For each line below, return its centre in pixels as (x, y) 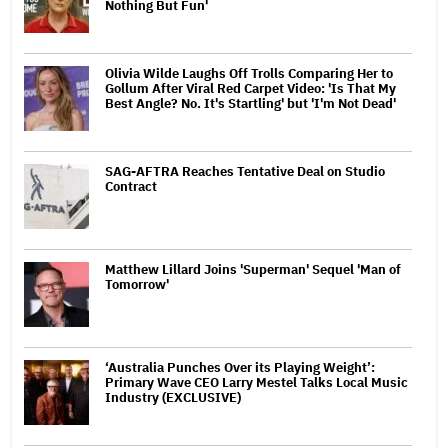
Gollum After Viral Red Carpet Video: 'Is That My (250, 88)
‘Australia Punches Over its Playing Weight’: (240, 367)
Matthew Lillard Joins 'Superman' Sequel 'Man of (253, 269)
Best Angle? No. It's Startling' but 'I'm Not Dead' (250, 103)
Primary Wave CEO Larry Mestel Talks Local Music (256, 382)
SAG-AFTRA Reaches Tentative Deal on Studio (245, 171)
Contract (131, 186)
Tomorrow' (137, 284)
